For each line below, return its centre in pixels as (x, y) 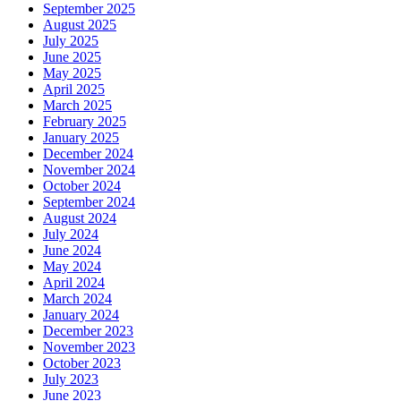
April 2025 (74, 90)
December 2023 (88, 331)
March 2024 (77, 299)
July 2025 (71, 41)
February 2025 (85, 122)
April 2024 (74, 283)
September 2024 (89, 202)
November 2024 (89, 170)
